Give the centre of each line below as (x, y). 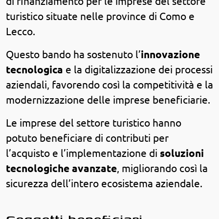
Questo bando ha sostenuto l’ (73, 54)
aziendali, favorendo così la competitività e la (109, 85)
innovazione (170, 54)
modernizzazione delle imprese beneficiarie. (108, 100)
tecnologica (34, 69)
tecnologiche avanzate (61, 168)
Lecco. (21, 31)
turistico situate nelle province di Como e (100, 16)
